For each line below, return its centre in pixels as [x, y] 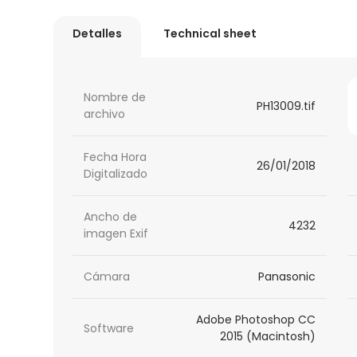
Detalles [98, 34]
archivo [105, 114]
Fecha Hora [116, 157]
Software [109, 328]
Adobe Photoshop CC [255, 320]
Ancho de [111, 217]
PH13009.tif [286, 106]
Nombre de [115, 98]
